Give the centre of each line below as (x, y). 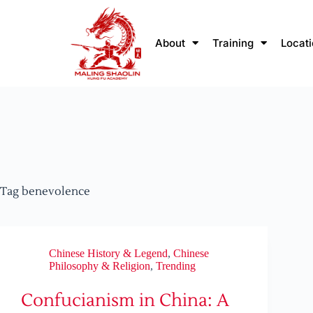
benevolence (54, 192)
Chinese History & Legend (108, 254)
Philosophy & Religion (100, 266)
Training (233, 43)
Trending (176, 266)
